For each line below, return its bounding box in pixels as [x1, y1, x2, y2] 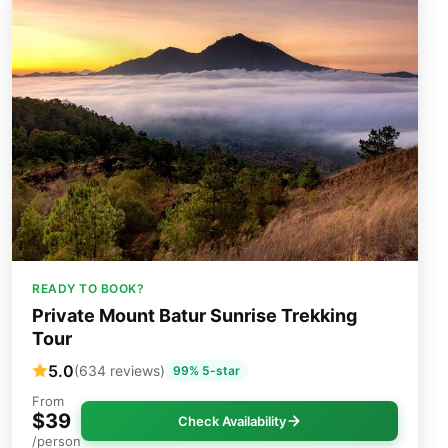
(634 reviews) [74, 362, 165, 380]
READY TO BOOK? [32, 281, 144, 297]
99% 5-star [173, 363, 240, 379]
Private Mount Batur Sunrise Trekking [32, 305, 357, 327]
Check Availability [177, 413, 286, 430]
